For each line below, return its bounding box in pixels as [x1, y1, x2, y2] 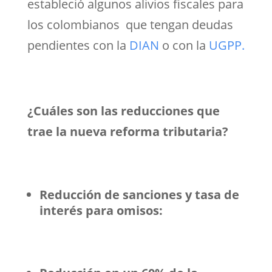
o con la [158, 36, 209, 53]
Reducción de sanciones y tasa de [39, 186, 239, 203]
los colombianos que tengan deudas [27, 16, 233, 33]
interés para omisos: [39, 202, 169, 219]
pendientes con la [27, 36, 129, 53]
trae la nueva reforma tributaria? [27, 123, 228, 140]
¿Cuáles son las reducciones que [27, 102, 220, 119]
